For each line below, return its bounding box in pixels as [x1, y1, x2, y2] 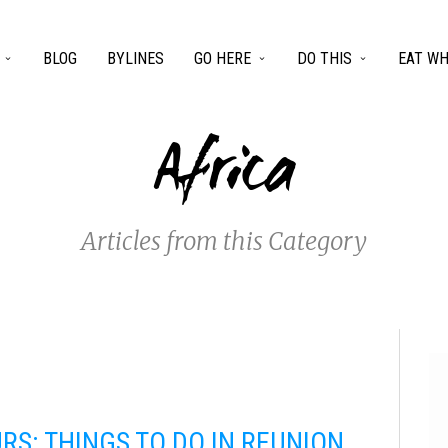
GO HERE [194, 49, 251, 68]
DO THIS [297, 49, 352, 68]
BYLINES [107, 49, 164, 68]
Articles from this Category [81, 226, 367, 257]
